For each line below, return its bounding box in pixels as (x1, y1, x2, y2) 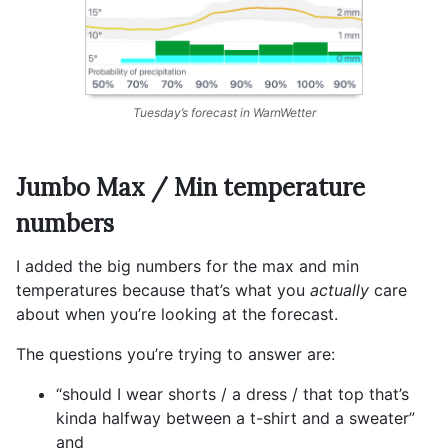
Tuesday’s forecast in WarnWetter (132, 105, 316, 121)
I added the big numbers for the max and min (16, 256, 359, 276)
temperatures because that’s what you (16, 280, 310, 300)
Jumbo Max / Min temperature (16, 172, 365, 203)
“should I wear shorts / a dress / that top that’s (56, 384, 409, 404)
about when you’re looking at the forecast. (16, 304, 338, 324)
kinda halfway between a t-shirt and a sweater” (56, 408, 415, 428)
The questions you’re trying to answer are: (16, 344, 335, 364)
